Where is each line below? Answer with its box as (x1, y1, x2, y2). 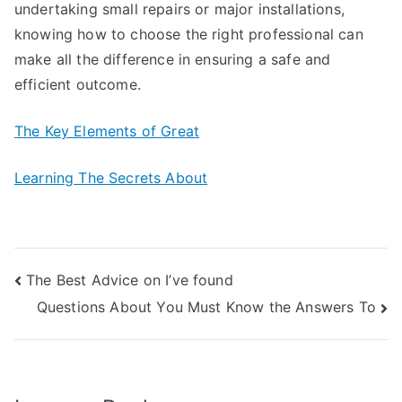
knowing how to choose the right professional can (14, 25, 363, 43)
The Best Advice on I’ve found (26, 270, 233, 289)
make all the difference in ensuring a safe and (14, 50, 331, 68)
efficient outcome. (14, 75, 141, 93)
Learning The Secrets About (14, 169, 208, 187)
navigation (13, 303, 157, 338)
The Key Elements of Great (14, 122, 199, 140)
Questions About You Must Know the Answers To (36, 298, 376, 317)
